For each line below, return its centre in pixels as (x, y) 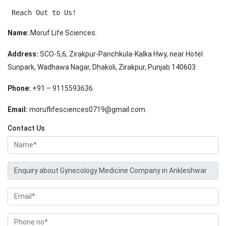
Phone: (19, 89)
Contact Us (26, 128)
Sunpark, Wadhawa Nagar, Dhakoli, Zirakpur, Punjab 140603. (102, 67)
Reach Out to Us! (42, 13)
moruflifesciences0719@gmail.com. (87, 110)
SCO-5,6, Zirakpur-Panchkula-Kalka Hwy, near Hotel (121, 54)
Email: (18, 110)
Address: (23, 54)
